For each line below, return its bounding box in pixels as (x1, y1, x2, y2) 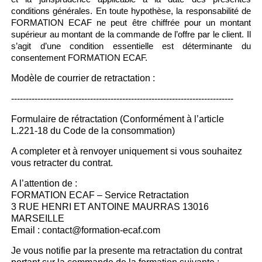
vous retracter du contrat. (11, 158, 113, 168)
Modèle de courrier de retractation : (11, 73, 158, 83)
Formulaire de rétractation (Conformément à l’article (11, 114, 225, 124)
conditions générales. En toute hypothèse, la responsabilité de (11, 6, 251, 16)
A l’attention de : (11, 178, 78, 188)
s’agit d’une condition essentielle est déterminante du (11, 41, 251, 51)
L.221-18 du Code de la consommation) (11, 126, 175, 136)
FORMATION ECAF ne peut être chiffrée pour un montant (11, 18, 251, 27)
